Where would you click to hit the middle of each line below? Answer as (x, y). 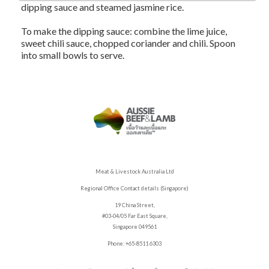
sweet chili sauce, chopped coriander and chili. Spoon (128, 43)
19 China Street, (134, 205)
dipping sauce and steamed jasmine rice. (102, 7)
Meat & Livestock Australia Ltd (134, 171)
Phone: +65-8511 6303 (134, 243)
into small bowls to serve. (73, 55)
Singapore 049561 (134, 226)
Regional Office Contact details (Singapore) (134, 188)
